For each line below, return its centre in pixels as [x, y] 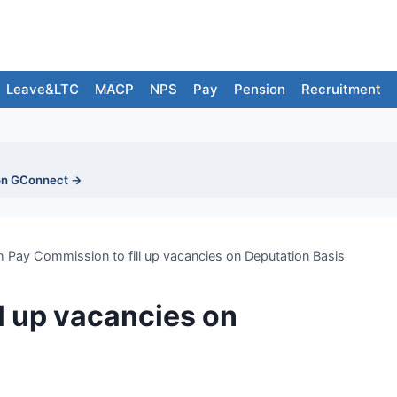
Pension [260, 89]
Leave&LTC [43, 89]
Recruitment [341, 89]
